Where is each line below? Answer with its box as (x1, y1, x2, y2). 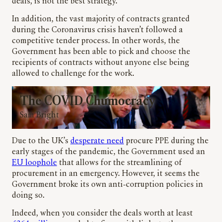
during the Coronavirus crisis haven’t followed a (12, 26, 183, 35)
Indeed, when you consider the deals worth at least (12, 210, 193, 218)
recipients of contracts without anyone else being (12, 59, 189, 67)
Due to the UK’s (12, 137, 70, 146)
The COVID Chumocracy (20, 95, 155, 109)
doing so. (12, 192, 45, 200)
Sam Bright (20, 111, 59, 120)
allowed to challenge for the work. (12, 70, 134, 78)
